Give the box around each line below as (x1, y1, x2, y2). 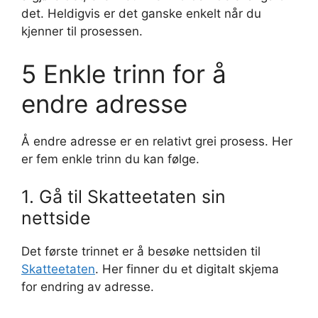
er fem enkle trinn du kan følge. (21, 151, 199, 166)
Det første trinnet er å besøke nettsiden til (21, 244, 261, 258)
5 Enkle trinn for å (21, 58, 226, 89)
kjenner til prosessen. (21, 24, 143, 38)
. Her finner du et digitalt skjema (95, 262, 279, 276)
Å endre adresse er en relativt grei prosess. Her (21, 133, 292, 148)
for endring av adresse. (21, 280, 154, 294)
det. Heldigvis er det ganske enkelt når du (21, 6, 261, 21)
